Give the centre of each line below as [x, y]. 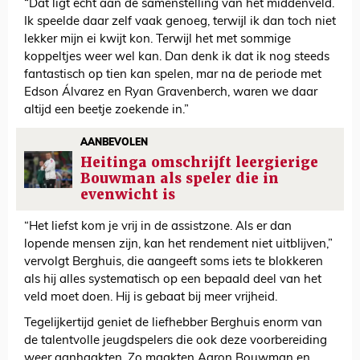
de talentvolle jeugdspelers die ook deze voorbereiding [176, 342]
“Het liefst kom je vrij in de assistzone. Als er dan [158, 227]
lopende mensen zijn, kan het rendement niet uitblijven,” [178, 245]
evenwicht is [127, 195]
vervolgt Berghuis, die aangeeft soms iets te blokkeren [174, 263]
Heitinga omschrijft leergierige [199, 163]
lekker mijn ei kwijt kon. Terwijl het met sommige [157, 40]
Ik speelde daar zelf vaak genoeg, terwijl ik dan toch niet [180, 22]
